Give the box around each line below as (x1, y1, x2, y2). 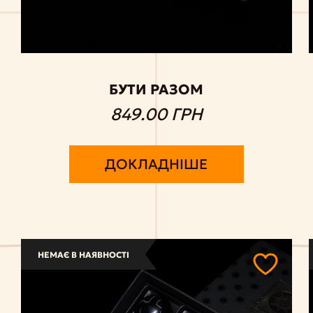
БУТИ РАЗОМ (109, 80, 204, 99)
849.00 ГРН (110, 104, 203, 126)
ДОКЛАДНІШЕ (105, 155, 208, 174)
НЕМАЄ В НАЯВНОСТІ (38, 249, 130, 261)
